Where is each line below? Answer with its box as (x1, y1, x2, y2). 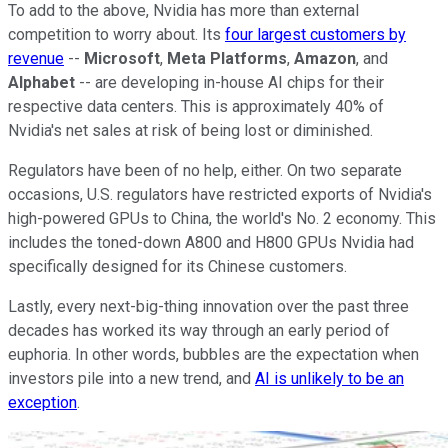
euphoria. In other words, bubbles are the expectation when (8, 344, 419, 364)
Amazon (294, 48, 356, 68)
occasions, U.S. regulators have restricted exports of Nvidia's (8, 184, 432, 204)
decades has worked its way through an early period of (8, 320, 390, 340)
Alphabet (8, 72, 75, 92)
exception (8, 392, 77, 412)
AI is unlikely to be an (255, 368, 404, 388)
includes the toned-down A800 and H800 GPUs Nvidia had (8, 232, 414, 252)
